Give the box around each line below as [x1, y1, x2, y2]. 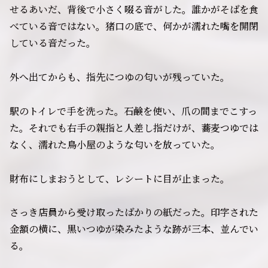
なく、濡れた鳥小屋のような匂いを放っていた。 [10, 137, 220, 151]
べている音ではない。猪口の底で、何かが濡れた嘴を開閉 [10, 19, 258, 33]
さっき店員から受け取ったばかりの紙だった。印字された [10, 205, 258, 220]
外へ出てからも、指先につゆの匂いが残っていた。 [10, 69, 230, 84]
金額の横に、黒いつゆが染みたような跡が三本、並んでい [10, 222, 258, 236]
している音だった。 [10, 36, 96, 50]
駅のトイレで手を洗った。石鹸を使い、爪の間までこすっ [10, 103, 257, 118]
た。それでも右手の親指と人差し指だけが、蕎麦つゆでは [10, 120, 258, 135]
